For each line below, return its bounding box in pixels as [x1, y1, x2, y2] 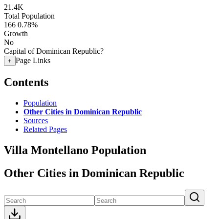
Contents [4, 75, 48, 88]
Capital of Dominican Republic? [4, 47, 104, 55]
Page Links [16, 56, 50, 65]
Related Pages [23, 125, 67, 133]
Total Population [4, 12, 55, 20]
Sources [23, 116, 48, 125]
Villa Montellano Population [4, 143, 146, 156]
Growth [4, 29, 28, 38]
